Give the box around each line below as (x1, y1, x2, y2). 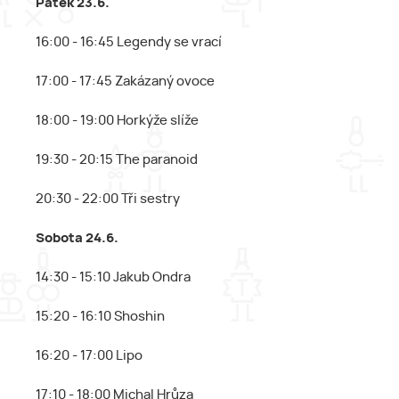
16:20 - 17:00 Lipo (36, 349, 142, 362)
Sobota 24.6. (36, 232, 118, 245)
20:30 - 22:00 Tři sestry (36, 192, 180, 206)
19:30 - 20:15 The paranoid (36, 153, 198, 167)
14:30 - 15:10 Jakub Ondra (36, 271, 191, 284)
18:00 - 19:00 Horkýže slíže (36, 114, 199, 127)
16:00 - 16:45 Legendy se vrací (36, 36, 222, 49)
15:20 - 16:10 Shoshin (36, 310, 165, 323)
